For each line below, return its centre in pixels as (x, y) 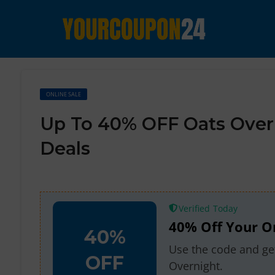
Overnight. (196, 266)
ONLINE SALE (64, 94)
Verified (194, 208)
